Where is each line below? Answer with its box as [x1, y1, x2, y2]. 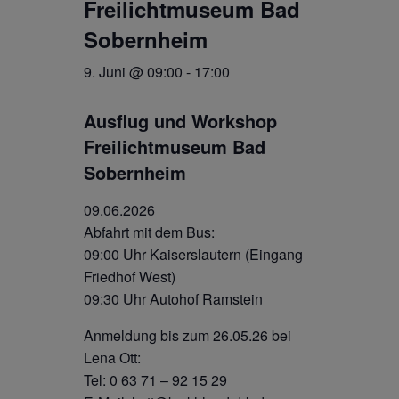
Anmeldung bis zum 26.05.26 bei [84, 325, 291, 346]
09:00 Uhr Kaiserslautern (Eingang [84, 244, 303, 265]
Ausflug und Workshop [84, 108, 277, 134]
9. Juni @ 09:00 [84, 61, 183, 82]
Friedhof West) [84, 266, 175, 287]
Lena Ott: [84, 347, 141, 368]
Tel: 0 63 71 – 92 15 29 [84, 370, 227, 390]
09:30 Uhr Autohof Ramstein [84, 289, 263, 309]
